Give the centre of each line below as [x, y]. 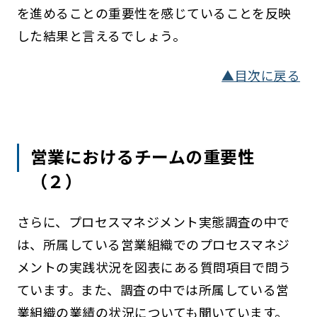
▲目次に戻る [261, 75]
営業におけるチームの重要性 [143, 156]
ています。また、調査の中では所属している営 [153, 290]
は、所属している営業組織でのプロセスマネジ [153, 244]
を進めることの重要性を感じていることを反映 [154, 13]
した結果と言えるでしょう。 [101, 36]
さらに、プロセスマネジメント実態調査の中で [153, 222]
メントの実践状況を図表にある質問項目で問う [154, 267]
